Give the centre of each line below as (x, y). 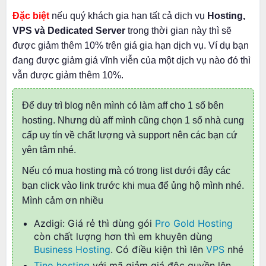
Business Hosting (72, 249)
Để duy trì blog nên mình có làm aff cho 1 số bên (123, 105)
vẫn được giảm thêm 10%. (68, 75)
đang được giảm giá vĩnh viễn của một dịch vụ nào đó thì (132, 60)
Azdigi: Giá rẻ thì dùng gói (94, 223)
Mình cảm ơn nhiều (63, 200)
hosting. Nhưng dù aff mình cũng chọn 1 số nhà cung (133, 120)
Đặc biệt (31, 16)
